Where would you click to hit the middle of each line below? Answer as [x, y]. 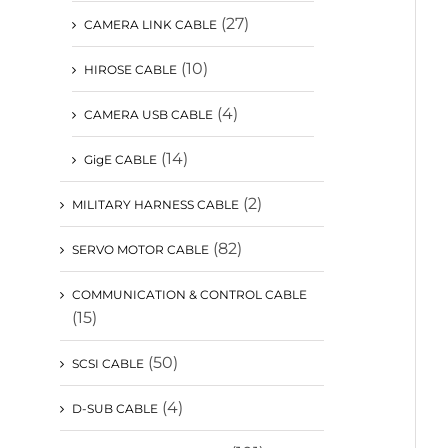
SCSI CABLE [108, 363]
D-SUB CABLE [115, 408]
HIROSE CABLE [130, 69]
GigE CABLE [120, 159]
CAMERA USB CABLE [148, 114]
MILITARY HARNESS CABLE [155, 204]
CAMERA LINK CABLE [150, 24]
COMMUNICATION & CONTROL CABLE [189, 294]
